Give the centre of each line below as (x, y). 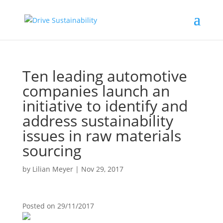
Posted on (40, 206)
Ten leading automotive (105, 76)
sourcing (52, 151)
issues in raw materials (102, 136)
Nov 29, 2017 (102, 169)
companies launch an (96, 91)
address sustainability (98, 121)
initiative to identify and (105, 106)
